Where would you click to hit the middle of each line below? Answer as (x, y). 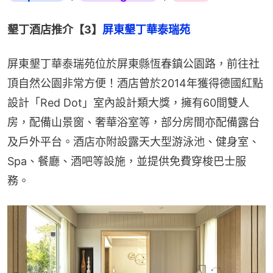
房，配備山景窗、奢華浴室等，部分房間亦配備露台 (133, 122)
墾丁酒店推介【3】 (55, 30)
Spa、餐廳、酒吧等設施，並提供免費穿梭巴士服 (127, 161)
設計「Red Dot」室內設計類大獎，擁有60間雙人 (128, 103)
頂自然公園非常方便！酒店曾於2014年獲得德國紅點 (135, 83)
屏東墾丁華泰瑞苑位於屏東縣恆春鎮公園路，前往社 (133, 64)
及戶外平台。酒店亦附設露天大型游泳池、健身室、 (133, 142)
